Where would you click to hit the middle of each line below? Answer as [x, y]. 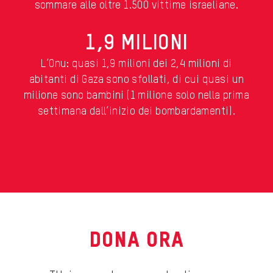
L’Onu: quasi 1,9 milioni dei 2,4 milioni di [136, 64]
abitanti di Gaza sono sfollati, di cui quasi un [136, 80]
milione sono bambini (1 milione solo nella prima [136, 96]
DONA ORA [136, 241]
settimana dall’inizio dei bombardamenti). [136, 112]
